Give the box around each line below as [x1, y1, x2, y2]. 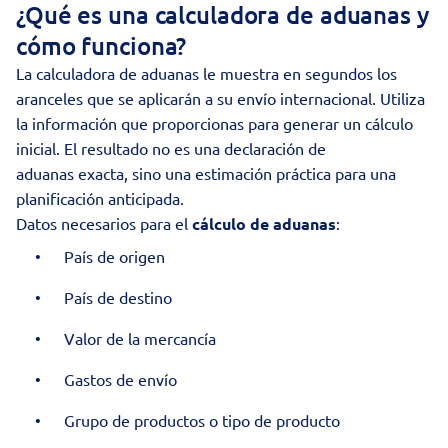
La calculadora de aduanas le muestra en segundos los [16, 63, 397, 83]
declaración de [224, 138, 326, 158]
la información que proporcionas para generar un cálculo [16, 113, 413, 133]
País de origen [64, 246, 169, 266]
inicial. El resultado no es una [16, 138, 224, 158]
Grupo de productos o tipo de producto [64, 410, 344, 430]
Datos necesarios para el [16, 213, 192, 233]
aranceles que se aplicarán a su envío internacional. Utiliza [16, 88, 425, 108]
